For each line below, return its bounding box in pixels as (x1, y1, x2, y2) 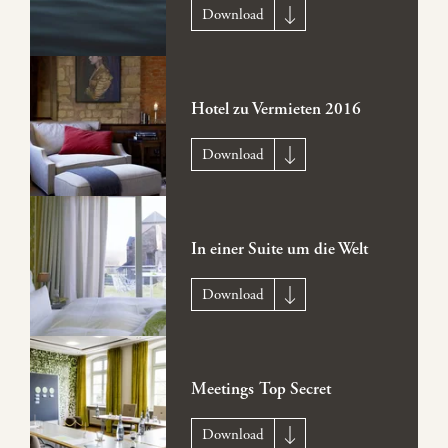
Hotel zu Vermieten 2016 (190, 99, 361, 120)
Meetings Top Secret (190, 379, 331, 400)
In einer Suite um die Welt (190, 239, 368, 260)
